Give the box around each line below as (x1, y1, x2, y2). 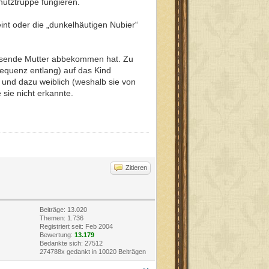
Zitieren (125, 163, 147, 171)
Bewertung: (40, 231, 74, 238)
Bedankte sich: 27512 (40, 239, 103, 247)
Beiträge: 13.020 (40, 205, 87, 213)
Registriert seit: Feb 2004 (40, 222, 113, 230)
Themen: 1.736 (40, 214, 83, 222)
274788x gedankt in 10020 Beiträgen (40, 247, 146, 255)
